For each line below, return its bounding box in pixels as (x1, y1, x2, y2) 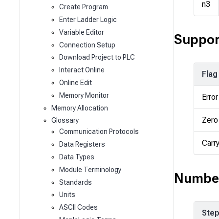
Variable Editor (59, 28, 104, 36)
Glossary (51, 116, 79, 125)
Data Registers (59, 140, 105, 149)
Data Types (59, 153, 94, 161)
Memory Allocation (51, 104, 109, 112)
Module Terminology (59, 165, 121, 174)
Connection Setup (59, 41, 115, 49)
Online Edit (59, 79, 92, 87)
